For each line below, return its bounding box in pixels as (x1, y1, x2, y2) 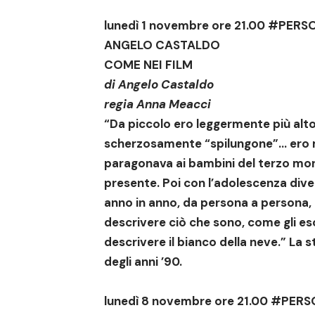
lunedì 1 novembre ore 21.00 (104, 18, 268, 34)
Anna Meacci (136, 96, 211, 112)
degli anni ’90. (104, 254, 182, 270)
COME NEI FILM (104, 57, 193, 73)
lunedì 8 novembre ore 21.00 (104, 293, 271, 309)
